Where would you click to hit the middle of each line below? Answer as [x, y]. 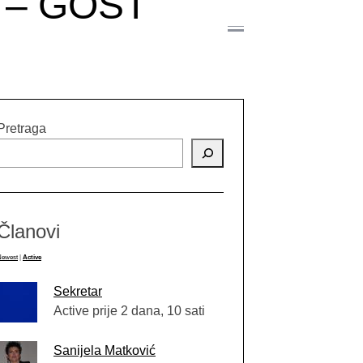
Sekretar [78, 291]
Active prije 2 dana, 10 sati [129, 311]
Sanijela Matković [105, 350]
